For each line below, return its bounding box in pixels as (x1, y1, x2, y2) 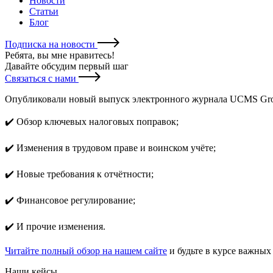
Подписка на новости (5, 38, 95, 49)
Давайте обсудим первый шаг (5, 60, 129, 71)
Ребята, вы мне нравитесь (5, 49, 112, 60)
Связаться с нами (5, 73, 76, 83)
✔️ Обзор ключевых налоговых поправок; (5, 116, 179, 127)
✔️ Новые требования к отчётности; (5, 168, 154, 179)
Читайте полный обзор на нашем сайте (5, 245, 167, 256)
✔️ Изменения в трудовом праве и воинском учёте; (5, 142, 216, 153)
